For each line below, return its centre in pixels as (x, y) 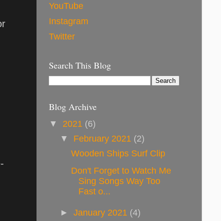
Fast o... (94, 191)
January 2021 (101, 213)
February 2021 (103, 139)
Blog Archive (73, 106)
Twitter (62, 37)
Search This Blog (80, 65)
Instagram (69, 21)
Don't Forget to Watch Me (121, 170)
